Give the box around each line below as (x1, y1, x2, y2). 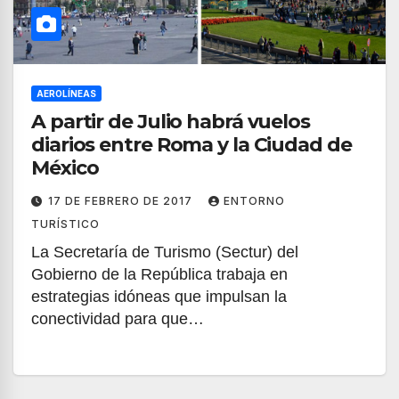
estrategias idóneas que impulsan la (31, 288, 287, 305)
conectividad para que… (31, 310, 204, 328)
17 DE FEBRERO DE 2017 (48, 194, 196, 208)
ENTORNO (224, 194, 285, 208)
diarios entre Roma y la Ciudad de (31, 133, 352, 157)
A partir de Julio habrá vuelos (31, 110, 310, 134)
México (31, 156, 99, 180)
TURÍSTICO (31, 217, 100, 231)
